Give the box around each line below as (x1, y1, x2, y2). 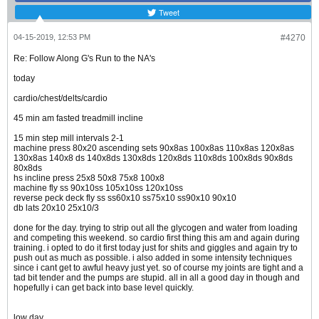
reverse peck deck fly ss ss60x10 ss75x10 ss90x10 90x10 (14, 193, 236, 204)
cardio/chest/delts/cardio (14, 93, 108, 104)
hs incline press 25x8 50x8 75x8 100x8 (14, 173, 164, 184)
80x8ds (14, 163, 42, 174)
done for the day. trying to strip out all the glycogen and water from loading (14, 223, 298, 234)
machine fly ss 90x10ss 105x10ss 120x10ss (14, 183, 183, 194)
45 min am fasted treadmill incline (14, 113, 143, 124)
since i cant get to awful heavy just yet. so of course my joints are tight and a (14, 263, 303, 273)
